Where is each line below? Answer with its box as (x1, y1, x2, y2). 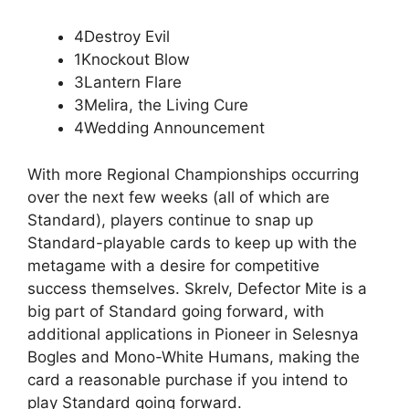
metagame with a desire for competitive (27, 256, 320, 275)
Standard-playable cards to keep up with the (27, 233, 357, 252)
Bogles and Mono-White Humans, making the (27, 347, 360, 366)
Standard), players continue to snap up (27, 210, 313, 229)
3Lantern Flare (74, 73, 182, 92)
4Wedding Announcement (74, 119, 265, 138)
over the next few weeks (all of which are (27, 187, 330, 206)
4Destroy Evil (74, 27, 170, 47)
